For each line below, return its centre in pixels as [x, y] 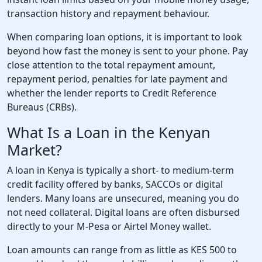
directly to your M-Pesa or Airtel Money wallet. [109, 226]
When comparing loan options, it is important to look [125, 37]
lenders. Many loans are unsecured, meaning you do [123, 198]
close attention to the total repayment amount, [111, 65]
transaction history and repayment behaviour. [108, 13]
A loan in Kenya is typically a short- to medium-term [120, 170]
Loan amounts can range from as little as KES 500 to [122, 250]
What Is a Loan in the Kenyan [109, 132]
